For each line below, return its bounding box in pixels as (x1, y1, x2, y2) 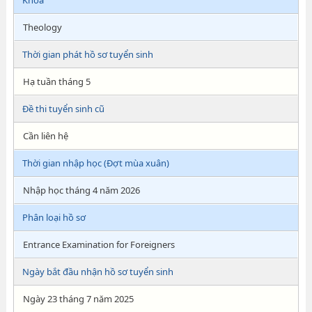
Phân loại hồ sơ (22, 211, 86, 224)
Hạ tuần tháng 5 (22, 75, 91, 88)
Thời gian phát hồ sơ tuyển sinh (22, 48, 153, 61)
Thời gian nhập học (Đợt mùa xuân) (22, 157, 169, 169)
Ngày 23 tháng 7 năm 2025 (22, 292, 134, 305)
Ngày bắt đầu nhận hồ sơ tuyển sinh (22, 265, 173, 278)
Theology (22, 21, 62, 33)
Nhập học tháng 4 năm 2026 (22, 184, 140, 196)
